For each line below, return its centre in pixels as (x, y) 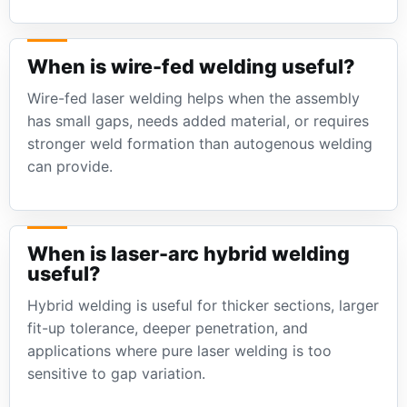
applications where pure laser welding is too (180, 351)
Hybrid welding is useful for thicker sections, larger (203, 306)
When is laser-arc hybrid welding (189, 254)
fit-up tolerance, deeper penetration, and (168, 328)
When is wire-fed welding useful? (192, 67)
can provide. (70, 167)
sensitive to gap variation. (117, 374)
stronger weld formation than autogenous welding (200, 144)
